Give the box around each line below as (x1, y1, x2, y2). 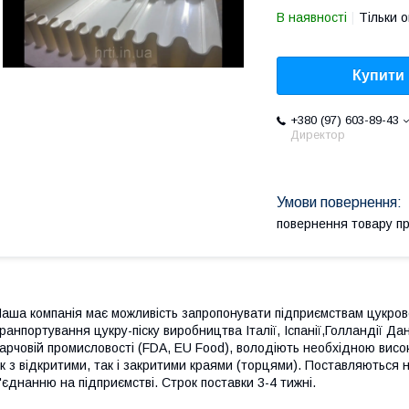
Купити (352, 68, 404, 84)
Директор (290, 128, 345, 142)
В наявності (277, 10, 347, 25)
